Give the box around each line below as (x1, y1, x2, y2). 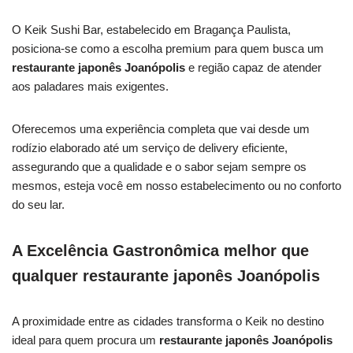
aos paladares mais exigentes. (12, 79, 169, 93)
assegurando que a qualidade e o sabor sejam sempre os (12, 159, 307, 173)
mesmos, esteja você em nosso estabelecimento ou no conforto (12, 178, 341, 192)
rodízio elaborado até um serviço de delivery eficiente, (12, 140, 288, 154)
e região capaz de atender (185, 60, 321, 74)
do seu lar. (12, 197, 65, 211)
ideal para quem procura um (12, 333, 159, 347)
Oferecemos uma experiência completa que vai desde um (12, 121, 310, 136)
